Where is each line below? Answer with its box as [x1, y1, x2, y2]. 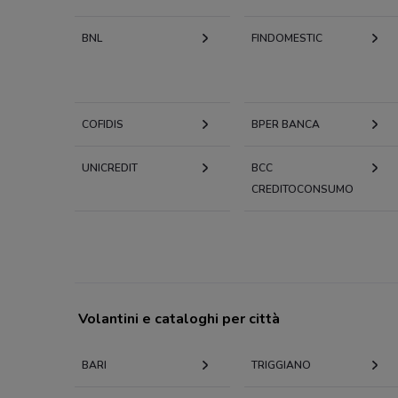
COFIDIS [82, 117, 123, 131]
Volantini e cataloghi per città [78, 309, 280, 329]
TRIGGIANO [251, 358, 311, 372]
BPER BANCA [251, 117, 320, 131]
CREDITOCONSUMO [251, 182, 354, 196]
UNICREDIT [82, 161, 138, 175]
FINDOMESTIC [251, 31, 322, 45]
